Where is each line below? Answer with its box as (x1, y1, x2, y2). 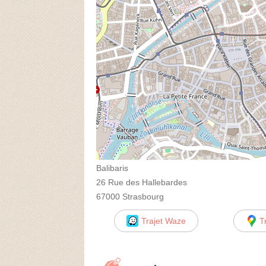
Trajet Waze (141, 216, 186, 226)
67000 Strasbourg (96, 191, 164, 201)
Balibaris (96, 163, 128, 173)
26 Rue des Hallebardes (96, 177, 187, 187)
